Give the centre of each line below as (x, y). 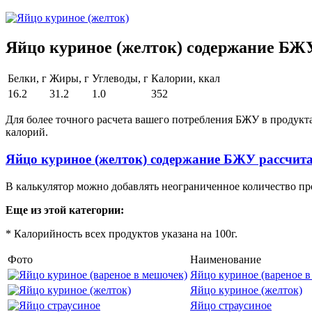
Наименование (226, 259)
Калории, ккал (186, 79)
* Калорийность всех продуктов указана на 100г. (122, 233)
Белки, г (27, 79)
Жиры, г (69, 79)
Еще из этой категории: (65, 210)
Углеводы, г (120, 79)
